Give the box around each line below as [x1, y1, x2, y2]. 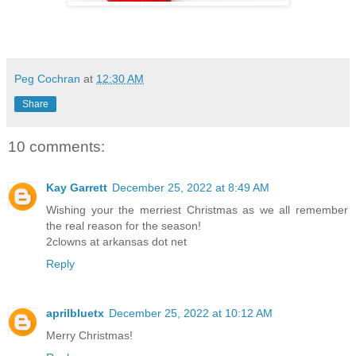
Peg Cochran [14, 72, 80, 85]
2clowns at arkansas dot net [46, 235, 187, 249]
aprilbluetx [46, 307, 104, 320]
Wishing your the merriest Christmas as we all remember [46, 203, 348, 217]
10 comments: [8, 137, 105, 155]
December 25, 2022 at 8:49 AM [112, 181, 269, 195]
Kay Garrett [46, 181, 107, 195]
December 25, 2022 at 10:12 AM [109, 307, 273, 320]
